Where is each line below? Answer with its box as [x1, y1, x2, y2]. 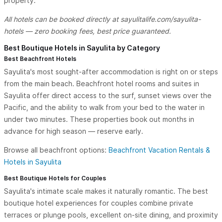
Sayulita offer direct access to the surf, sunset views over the [4, 91, 212, 100]
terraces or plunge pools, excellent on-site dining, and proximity [4, 211, 218, 220]
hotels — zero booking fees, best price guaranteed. [4, 27, 171, 36]
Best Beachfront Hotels [4, 55, 76, 63]
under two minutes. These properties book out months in [4, 115, 194, 124]
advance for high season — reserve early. [4, 127, 143, 136]
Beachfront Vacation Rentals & [109, 146, 210, 155]
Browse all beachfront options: [4, 146, 109, 155]
